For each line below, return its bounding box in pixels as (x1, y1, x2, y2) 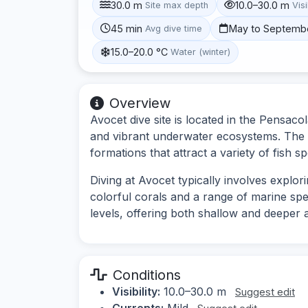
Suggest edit (235, 285, 295, 298)
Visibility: (112, 284, 160, 298)
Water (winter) (170, 47, 231, 58)
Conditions (113, 266, 181, 283)
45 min (111, 22, 143, 34)
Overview (109, 94, 170, 111)
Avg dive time (145, 23, 203, 34)
